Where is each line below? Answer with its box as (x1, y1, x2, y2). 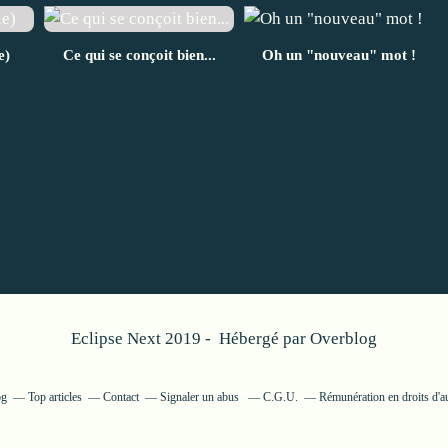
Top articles (27, 389, 82, 404)
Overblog (310, 328, 377, 348)
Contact (102, 389, 139, 404)
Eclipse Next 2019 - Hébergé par (71, 328, 310, 348)
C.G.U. (262, 389, 298, 404)
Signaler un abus (159, 389, 242, 404)
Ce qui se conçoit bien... (62, 46, 216, 63)
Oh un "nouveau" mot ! (262, 46, 416, 63)
